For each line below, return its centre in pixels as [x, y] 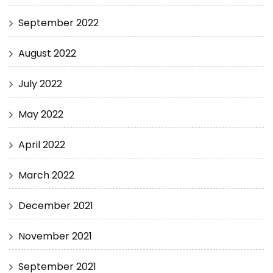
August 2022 [47, 54]
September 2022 [58, 23]
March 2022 [46, 175]
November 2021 [55, 236]
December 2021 [56, 206]
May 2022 [41, 115]
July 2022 [40, 84]
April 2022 [42, 145]
